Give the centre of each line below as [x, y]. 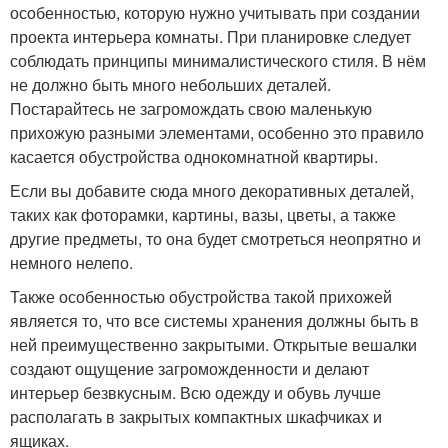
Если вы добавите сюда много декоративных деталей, [212, 191]
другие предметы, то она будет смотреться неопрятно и [215, 239]
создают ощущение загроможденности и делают [189, 369]
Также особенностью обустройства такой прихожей [201, 297]
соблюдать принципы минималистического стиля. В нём [218, 61]
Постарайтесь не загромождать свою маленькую [191, 109]
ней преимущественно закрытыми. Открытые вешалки [213, 345]
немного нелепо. [71, 263]
